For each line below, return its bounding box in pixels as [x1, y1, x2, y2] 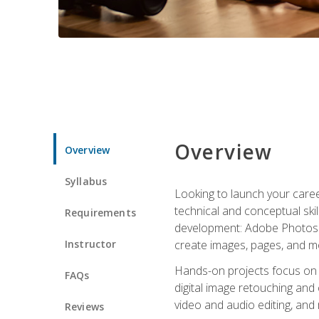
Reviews [65, 299, 105, 313]
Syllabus [65, 174, 108, 188]
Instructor [65, 236, 117, 251]
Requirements [65, 205, 136, 219]
